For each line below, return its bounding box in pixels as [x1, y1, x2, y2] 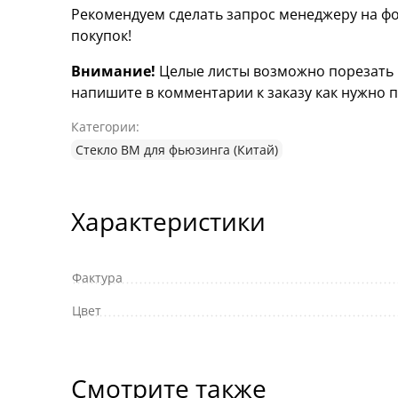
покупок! [71, 25, 131, 45]
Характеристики [71, 203, 266, 238]
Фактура [72, 268, 123, 286]
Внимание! [71, 60, 155, 81]
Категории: [71, 117, 139, 135]
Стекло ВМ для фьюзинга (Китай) [76, 140, 278, 158]
